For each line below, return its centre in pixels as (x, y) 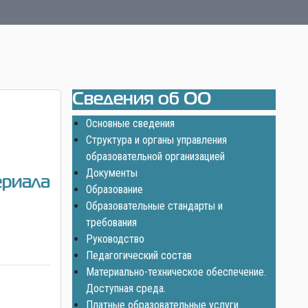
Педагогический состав (139, 256)
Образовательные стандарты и (154, 206)
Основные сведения (130, 124)
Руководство (115, 239)
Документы (111, 173)
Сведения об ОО (141, 100)
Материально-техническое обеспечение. (176, 272)
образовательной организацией (155, 157)
